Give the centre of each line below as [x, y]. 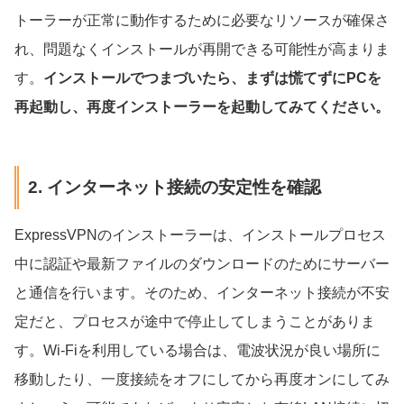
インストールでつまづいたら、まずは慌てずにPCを [212, 78]
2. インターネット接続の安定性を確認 [174, 187]
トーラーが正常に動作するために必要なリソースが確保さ [202, 20]
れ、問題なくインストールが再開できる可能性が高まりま [202, 49]
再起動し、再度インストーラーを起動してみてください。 [202, 106]
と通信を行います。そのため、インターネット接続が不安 [202, 293]
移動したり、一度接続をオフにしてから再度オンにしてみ [202, 380]
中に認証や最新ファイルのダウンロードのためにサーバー [202, 264]
